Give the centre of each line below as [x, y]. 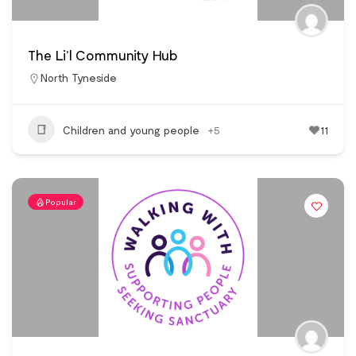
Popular [61, 202]
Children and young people [131, 130]
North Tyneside [79, 78]
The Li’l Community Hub [103, 55]
